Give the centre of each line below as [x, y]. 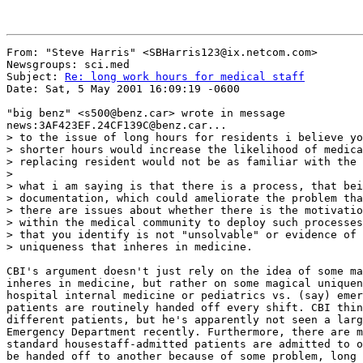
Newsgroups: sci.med [68, 64]
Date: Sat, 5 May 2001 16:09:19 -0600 [123, 89]
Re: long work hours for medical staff [185, 77]
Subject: [36, 77]
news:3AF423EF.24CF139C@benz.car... [117, 125]
